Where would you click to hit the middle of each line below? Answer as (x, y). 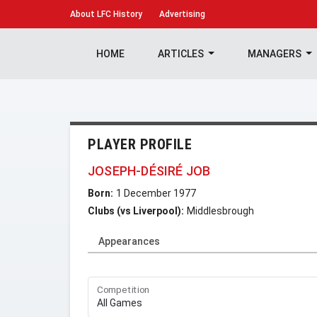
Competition (123, 290)
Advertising (182, 14)
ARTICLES (181, 54)
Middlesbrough (220, 211)
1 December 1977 (156, 193)
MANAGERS (275, 54)
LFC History (119, 14)
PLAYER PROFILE (140, 144)
